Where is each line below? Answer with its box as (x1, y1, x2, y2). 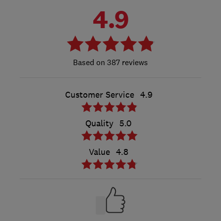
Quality (85, 118, 113, 129)
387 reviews (105, 57, 148, 68)
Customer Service (65, 89, 134, 101)
